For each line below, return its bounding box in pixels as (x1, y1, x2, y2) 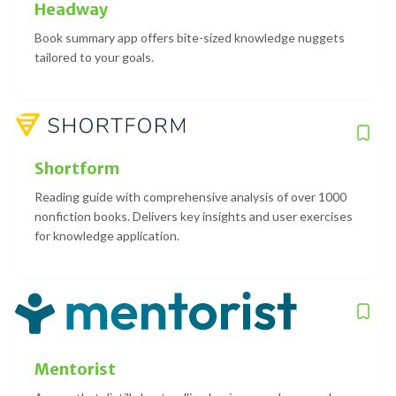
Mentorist (34, 358, 116, 379)
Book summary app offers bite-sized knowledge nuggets (34, 29, 345, 45)
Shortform (34, 157, 119, 179)
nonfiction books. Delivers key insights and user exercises (34, 208, 353, 224)
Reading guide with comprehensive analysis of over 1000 (34, 188, 346, 204)
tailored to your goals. (34, 49, 154, 65)
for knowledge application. (34, 227, 179, 243)
